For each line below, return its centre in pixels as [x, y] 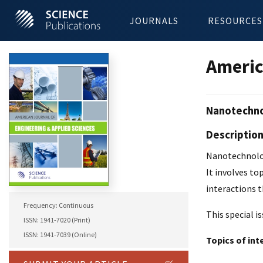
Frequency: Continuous [58, 205]
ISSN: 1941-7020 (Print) [57, 220]
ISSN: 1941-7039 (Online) [60, 235]
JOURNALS [154, 21]
